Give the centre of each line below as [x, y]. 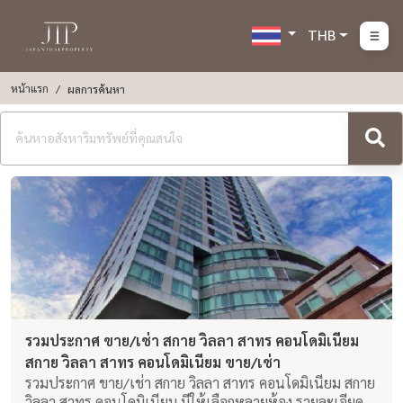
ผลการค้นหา [96, 89]
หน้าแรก [30, 88]
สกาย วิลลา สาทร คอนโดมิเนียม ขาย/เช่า [153, 362]
